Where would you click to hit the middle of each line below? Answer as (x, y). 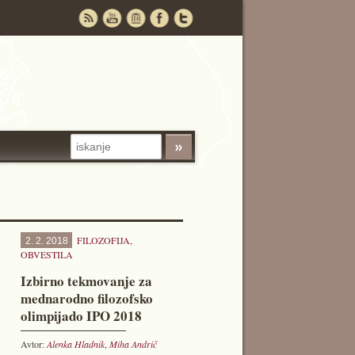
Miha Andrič (134, 344)
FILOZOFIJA (104, 240)
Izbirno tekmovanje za (87, 281)
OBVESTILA (47, 254)
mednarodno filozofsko (87, 298)
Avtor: (34, 344)
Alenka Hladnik (76, 344)
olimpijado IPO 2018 (82, 316)
